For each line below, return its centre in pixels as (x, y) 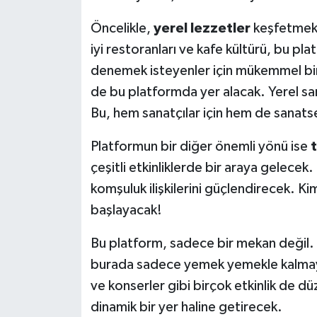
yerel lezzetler (202, 29)
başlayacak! (126, 211)
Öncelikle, (122, 29)
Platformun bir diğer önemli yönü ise (200, 147)
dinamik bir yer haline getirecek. (186, 307)
